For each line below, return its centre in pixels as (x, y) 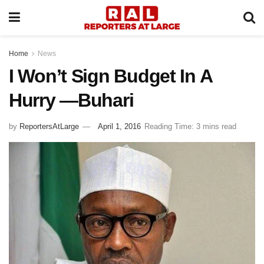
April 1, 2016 (119, 126)
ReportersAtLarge (49, 126)
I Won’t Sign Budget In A (110, 76)
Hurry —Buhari (71, 100)
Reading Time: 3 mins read (190, 126)
